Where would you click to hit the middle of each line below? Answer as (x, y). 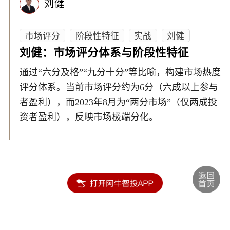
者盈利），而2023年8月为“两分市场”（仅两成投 (119, 102)
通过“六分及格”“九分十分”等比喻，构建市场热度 (120, 73)
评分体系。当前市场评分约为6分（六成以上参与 (119, 88)
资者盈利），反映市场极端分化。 (89, 117)
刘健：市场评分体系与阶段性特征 (104, 53)
